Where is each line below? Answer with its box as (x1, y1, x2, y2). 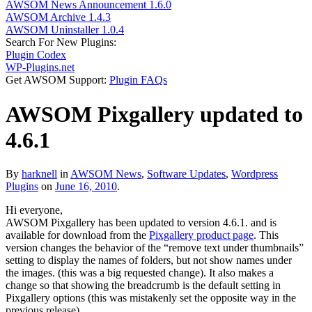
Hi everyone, (6, 204, 63, 217)
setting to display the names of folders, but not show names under (6, 254, 292, 267)
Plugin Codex (6, 49, 66, 61)
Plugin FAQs (109, 74, 167, 86)
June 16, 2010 (55, 180, 117, 193)
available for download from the (6, 229, 149, 242)
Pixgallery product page (149, 229, 253, 242)
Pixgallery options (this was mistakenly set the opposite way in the (6, 292, 296, 304)
